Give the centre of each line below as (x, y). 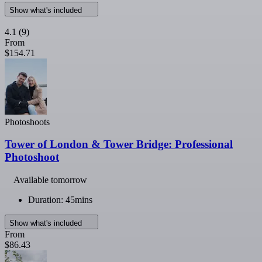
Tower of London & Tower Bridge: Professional (119, 144)
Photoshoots (27, 122)
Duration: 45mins (60, 200)
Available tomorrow (50, 180)
